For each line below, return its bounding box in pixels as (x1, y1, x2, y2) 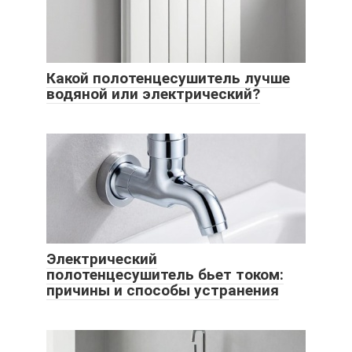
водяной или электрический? (46, 85, 260, 104)
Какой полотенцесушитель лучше (46, 69, 290, 88)
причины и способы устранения (46, 281, 279, 300)
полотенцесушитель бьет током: (46, 266, 284, 284)
